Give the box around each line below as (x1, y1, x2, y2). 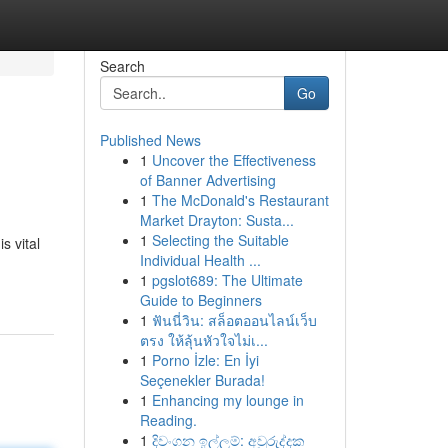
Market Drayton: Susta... (139, 210, 294, 230)
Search (99, 56, 145, 76)
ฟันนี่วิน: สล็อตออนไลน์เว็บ (151, 310, 317, 330)
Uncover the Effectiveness (151, 150, 316, 170)
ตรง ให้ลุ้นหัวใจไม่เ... (139, 330, 268, 350)
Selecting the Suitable (151, 230, 289, 250)
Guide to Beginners (139, 290, 262, 310)
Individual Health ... (139, 250, 261, 270)
